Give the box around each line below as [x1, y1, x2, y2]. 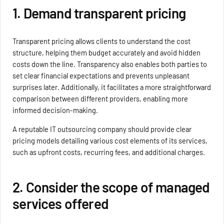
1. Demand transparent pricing [12, 4, 185, 22]
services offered [12, 194, 108, 212]
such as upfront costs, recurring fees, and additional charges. [12, 147, 205, 156]
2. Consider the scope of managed [12, 178, 210, 195]
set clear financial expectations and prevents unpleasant [12, 71, 190, 80]
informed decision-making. [12, 105, 98, 115]
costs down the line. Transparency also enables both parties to [12, 59, 207, 69]
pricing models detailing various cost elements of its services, [12, 135, 208, 145]
